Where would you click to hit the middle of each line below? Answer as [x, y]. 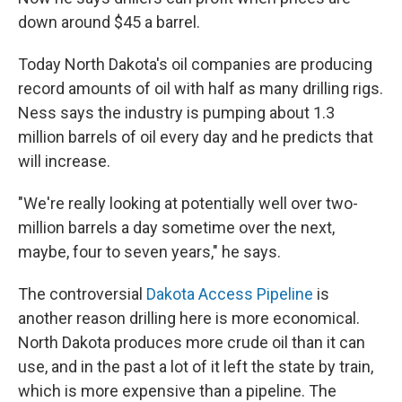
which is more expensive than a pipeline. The [177, 391]
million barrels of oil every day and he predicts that [196, 137]
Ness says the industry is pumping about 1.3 [176, 113]
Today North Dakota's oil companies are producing [195, 64]
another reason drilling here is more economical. [189, 318]
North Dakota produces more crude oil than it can [192, 342]
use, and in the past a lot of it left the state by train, [196, 367]
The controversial [82, 294]
